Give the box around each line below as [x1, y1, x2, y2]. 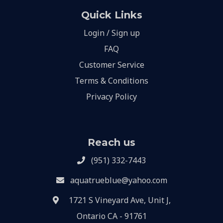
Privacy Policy [86, 91, 137, 103]
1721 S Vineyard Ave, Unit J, [68, 195, 171, 206]
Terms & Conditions [75, 75, 148, 87]
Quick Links [81, 9, 142, 21]
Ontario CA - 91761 [76, 211, 147, 222]
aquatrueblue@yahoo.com [70, 175, 167, 186]
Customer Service [79, 59, 144, 71]
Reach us [88, 136, 135, 149]
